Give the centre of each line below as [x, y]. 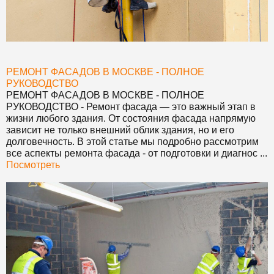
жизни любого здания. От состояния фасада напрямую [131, 119]
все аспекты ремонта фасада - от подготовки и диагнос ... [137, 154]
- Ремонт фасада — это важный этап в [167, 107]
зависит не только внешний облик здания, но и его [120, 130]
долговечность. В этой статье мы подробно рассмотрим [132, 142]
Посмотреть [33, 165]
